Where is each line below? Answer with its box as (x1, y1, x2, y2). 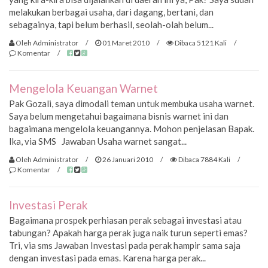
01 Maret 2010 (101, 38, 150, 47)
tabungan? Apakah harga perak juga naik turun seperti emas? (9, 227, 248, 239)
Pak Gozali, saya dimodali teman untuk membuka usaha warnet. (9, 98, 254, 109)
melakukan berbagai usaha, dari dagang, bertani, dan (9, 7, 214, 18)
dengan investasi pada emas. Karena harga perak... (9, 252, 206, 264)
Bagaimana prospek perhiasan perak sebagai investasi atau (9, 215, 242, 226)
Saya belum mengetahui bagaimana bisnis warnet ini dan (9, 111, 229, 122)
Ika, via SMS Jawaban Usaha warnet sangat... (9, 136, 187, 147)
